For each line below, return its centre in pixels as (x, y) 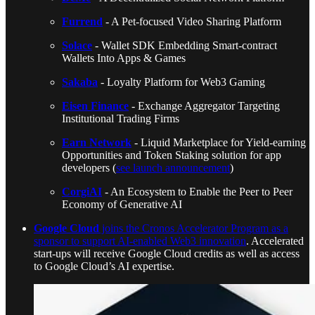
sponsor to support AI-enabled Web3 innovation (140, 240)
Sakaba (80, 82)
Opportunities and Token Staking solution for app (172, 155)
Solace (77, 45)
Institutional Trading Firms (121, 118)
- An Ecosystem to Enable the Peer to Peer (197, 191)
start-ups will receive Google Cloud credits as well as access (167, 253)
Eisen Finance (95, 105)
